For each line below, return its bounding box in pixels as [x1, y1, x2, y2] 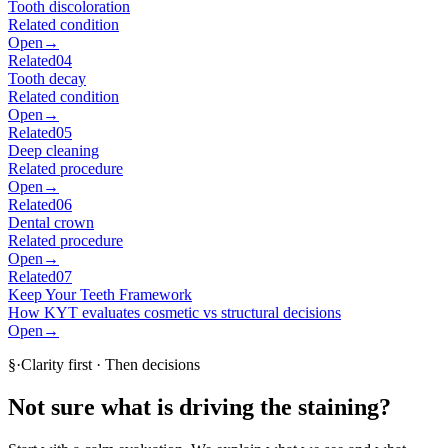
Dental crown [8, 213, 94, 231]
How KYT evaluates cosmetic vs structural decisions [8, 303, 341, 321]
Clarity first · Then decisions [21, 355, 200, 373]
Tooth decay [8, 69, 86, 87]
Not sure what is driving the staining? [8, 393, 391, 420]
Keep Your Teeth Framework [8, 285, 192, 303]
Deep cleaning [8, 141, 99, 159]
